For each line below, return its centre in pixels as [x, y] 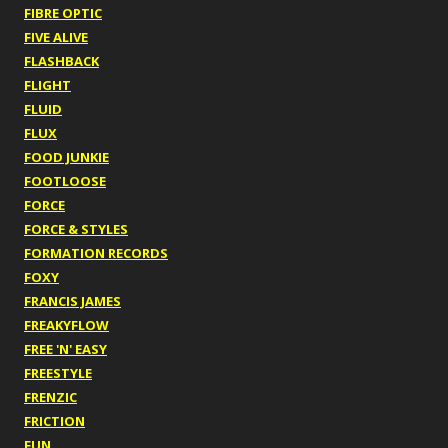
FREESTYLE [58, 373]
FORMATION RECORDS [96, 253]
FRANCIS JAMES [72, 301]
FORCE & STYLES [76, 229]
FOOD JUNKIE [66, 157]
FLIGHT [47, 85]
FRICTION [54, 421]
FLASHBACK [61, 61]
